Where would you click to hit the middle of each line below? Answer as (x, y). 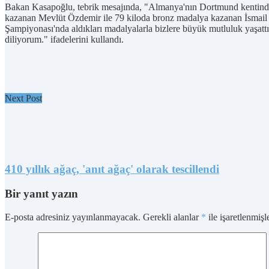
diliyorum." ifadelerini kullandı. (64, 40)
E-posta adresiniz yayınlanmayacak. (73, 217)
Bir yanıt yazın (41, 193)
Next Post (23, 98)
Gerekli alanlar (172, 217)
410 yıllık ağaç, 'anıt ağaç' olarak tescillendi (112, 169)
